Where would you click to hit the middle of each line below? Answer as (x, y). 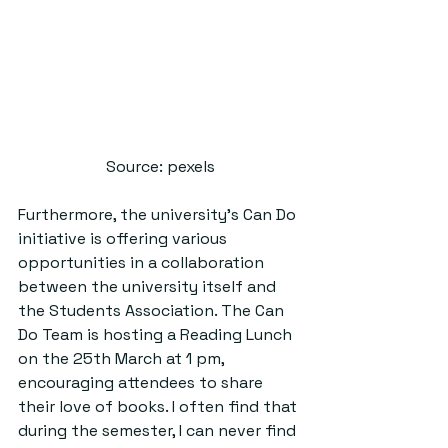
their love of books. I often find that (159, 407)
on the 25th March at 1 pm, (123, 359)
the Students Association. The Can (153, 311)
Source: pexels (160, 167)
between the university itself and (149, 287)
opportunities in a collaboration (143, 263)
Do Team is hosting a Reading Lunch (157, 335)
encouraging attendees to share (142, 383)
